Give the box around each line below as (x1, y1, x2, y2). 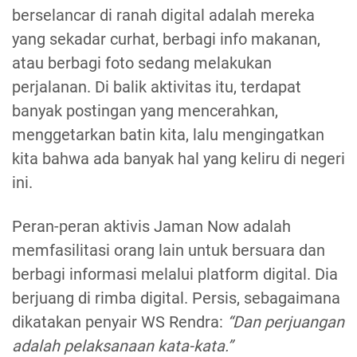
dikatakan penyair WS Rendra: (12, 312, 227, 332)
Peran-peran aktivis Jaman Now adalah (12, 217, 291, 237)
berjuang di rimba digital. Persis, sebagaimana (12, 288, 340, 308)
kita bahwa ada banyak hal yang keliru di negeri (12, 149, 345, 169)
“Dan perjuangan (227, 312, 344, 332)
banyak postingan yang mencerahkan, (12, 101, 278, 121)
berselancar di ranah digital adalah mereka (12, 6, 315, 25)
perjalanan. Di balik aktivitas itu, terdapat (12, 77, 301, 97)
